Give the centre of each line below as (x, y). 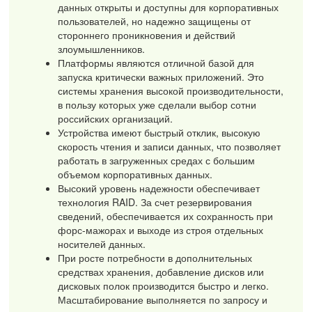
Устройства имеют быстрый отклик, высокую (159, 133)
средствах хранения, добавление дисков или (161, 272)
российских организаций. (116, 119)
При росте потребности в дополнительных (155, 258)
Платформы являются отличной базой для (156, 63)
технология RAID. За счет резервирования (155, 202)
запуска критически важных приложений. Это (161, 77)
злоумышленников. (102, 49)
